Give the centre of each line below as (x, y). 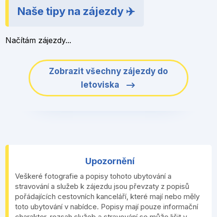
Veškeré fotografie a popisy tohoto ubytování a (93, 176)
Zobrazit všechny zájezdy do (108, 71)
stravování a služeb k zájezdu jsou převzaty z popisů (102, 186)
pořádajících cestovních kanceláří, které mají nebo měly (107, 197)
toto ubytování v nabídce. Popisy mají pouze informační (106, 207)
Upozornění (110, 161)
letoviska (101, 85)
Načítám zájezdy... (39, 40)
